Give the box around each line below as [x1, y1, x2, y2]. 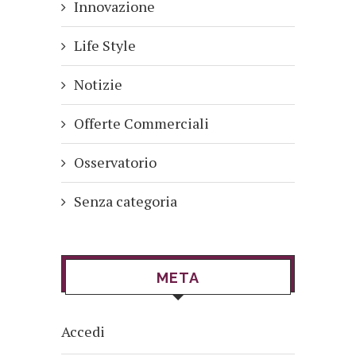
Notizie [74, 75, 122, 95]
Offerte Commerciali [74, 114, 209, 133]
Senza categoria [74, 192, 177, 211]
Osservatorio [74, 153, 157, 172]
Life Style [74, 36, 136, 56]
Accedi [61, 322, 105, 342]
